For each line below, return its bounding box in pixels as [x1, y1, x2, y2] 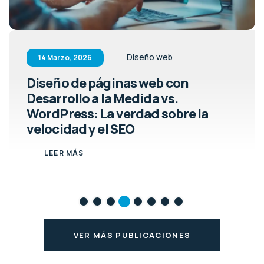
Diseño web [124, 51, 173, 62]
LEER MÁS [44, 147, 84, 158]
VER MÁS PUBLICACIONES [73, 229, 191, 240]
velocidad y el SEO [27, 120, 135, 138]
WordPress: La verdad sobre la [27, 104, 209, 123]
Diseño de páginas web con [27, 74, 189, 92]
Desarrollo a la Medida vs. [27, 89, 179, 107]
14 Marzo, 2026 [38, 52, 92, 62]
